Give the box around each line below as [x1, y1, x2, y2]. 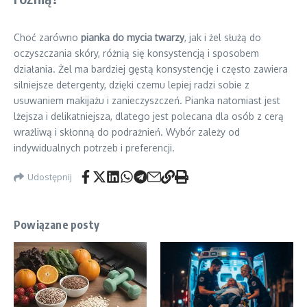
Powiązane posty [14, 218, 99, 232]
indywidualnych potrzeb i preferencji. [14, 142, 175, 153]
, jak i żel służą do [184, 32, 261, 43]
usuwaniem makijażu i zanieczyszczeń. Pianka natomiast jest [14, 95, 280, 106]
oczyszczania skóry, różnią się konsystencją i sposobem [14, 47, 259, 59]
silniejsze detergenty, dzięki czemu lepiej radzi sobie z [14, 79, 249, 90]
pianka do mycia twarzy [81, 32, 184, 43]
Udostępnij [27, 171, 72, 182]
